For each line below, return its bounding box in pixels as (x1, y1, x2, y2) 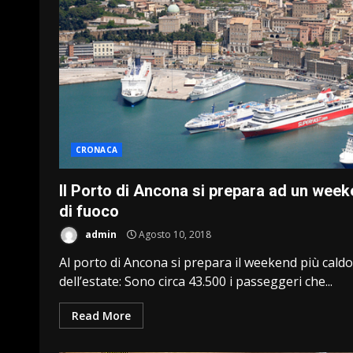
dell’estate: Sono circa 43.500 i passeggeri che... (59, 273, 333, 290)
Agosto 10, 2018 (136, 227, 211, 241)
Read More (72, 308, 131, 323)
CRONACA (76, 144, 117, 155)
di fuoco (59, 202, 119, 221)
